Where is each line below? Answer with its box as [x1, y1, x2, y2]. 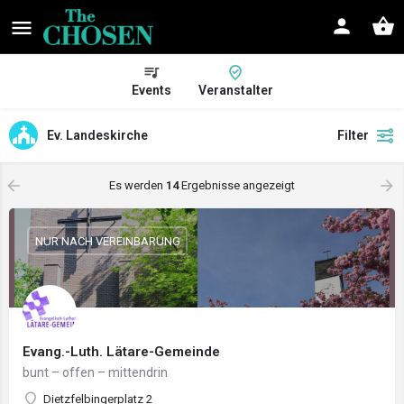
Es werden [109, 179, 166, 192]
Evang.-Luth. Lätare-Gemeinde [23, 344, 220, 360]
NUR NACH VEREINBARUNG [34, 234, 180, 248]
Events [131, 83, 171, 97]
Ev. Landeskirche [47, 127, 148, 142]
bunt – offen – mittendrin [23, 365, 168, 380]
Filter [337, 128, 369, 142]
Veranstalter [197, 83, 273, 97]
